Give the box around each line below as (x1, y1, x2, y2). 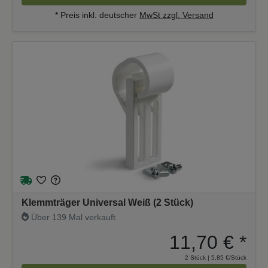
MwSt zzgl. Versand (139, 10, 214, 20)
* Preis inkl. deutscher (54, 10, 139, 20)
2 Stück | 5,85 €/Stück (185, 254, 246, 261)
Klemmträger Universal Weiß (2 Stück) (22, 197, 193, 208)
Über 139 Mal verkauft (29, 212, 116, 222)
